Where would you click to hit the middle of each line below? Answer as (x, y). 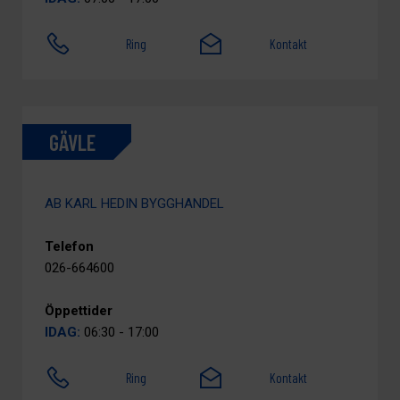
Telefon (69, 246)
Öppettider (79, 311)
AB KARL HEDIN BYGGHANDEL (134, 204)
